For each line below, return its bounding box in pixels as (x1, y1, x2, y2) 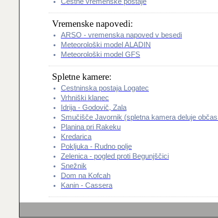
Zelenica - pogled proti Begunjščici (61, 152, 169, 160)
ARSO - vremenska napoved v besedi (61, 31, 182, 39)
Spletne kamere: (52, 72, 111, 82)
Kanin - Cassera (61, 182, 112, 189)
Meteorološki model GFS (61, 51, 140, 58)
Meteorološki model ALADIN (61, 41, 151, 49)
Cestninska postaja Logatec (61, 84, 149, 92)
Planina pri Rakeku (61, 123, 121, 131)
